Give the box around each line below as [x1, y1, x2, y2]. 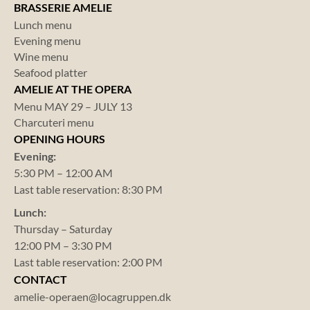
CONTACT [14, 273, 67, 286]
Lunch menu [14, 18, 72, 32]
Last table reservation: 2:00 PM [14, 255, 163, 269]
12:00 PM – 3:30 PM [14, 239, 112, 253]
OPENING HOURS [14, 132, 105, 146]
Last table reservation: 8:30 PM [14, 183, 163, 197]
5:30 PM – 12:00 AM [14, 166, 113, 180]
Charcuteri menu [14, 116, 94, 129]
